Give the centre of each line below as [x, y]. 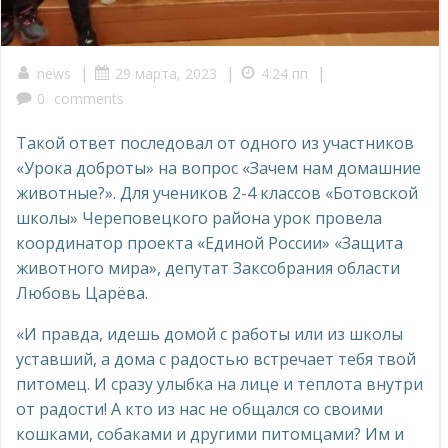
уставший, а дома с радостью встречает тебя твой [216, 359]
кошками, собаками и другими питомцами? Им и [210, 434]
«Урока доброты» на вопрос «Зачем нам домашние [218, 168]
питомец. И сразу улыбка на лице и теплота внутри [219, 384]
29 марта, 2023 [166, 73]
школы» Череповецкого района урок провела [199, 218]
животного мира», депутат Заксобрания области [208, 268]
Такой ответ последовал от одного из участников [215, 143]
